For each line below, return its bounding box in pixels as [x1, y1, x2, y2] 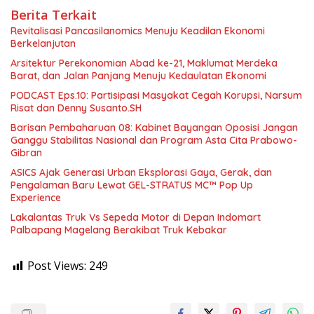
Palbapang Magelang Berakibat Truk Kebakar [11, 223, 227, 236]
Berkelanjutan [11, 36, 76, 50]
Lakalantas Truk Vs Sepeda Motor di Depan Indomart [11, 210, 261, 224]
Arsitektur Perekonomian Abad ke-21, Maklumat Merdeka [11, 56, 278, 69]
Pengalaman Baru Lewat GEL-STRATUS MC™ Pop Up [11, 178, 253, 191]
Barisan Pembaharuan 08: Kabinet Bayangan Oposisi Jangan [11, 121, 298, 134]
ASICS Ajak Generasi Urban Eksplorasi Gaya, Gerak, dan [11, 165, 272, 179]
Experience [11, 191, 61, 204]
